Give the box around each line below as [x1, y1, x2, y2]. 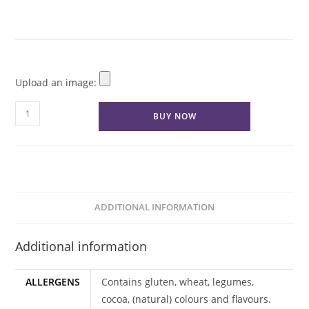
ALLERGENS [26, 275, 81, 288]
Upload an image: [15, 75, 100, 89]
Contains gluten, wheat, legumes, [101, 275, 255, 288]
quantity [14, 171, 54, 185]
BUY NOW [152, 110, 197, 122]
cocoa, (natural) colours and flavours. [101, 292, 272, 306]
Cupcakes [14, 154, 59, 168]
